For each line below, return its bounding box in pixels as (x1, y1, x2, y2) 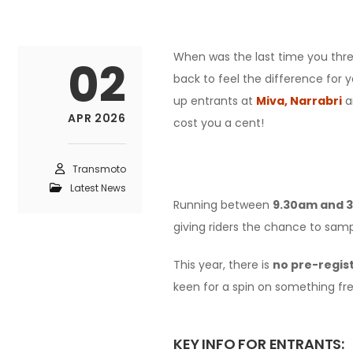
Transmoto (72, 162, 126, 176)
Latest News (70, 180, 126, 195)
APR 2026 (68, 110, 126, 126)
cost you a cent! (173, 114, 264, 131)
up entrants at (173, 92, 256, 109)
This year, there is (173, 256, 273, 273)
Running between (173, 196, 273, 213)
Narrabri (290, 92, 342, 109)
